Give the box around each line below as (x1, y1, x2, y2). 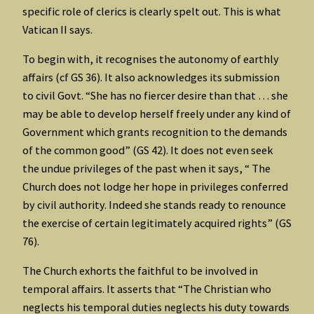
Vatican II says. (22, 22, 93, 36)
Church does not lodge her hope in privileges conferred (22, 179, 288, 194)
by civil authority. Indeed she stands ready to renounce (22, 198, 286, 212)
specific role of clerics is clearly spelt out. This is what (22, 4, 281, 18)
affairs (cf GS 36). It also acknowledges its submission (22, 70, 280, 85)
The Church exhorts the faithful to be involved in (22, 264, 258, 278)
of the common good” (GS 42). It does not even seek (22, 143, 273, 158)
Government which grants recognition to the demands (22, 125, 287, 139)
